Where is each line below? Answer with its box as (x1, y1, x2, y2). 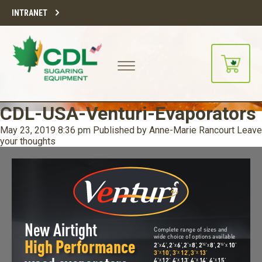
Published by (93, 125, 149, 136)
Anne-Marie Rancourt (149, 125, 235, 136)
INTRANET (12, 8, 47, 18)
